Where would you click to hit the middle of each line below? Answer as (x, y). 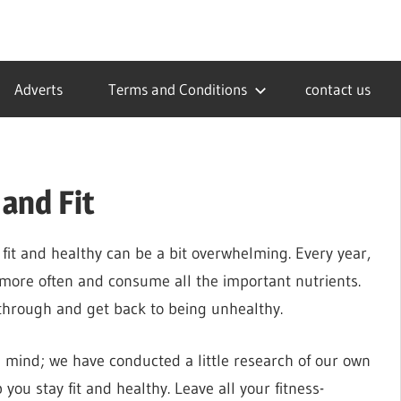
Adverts (38, 89)
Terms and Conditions (177, 89)
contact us (337, 89)
